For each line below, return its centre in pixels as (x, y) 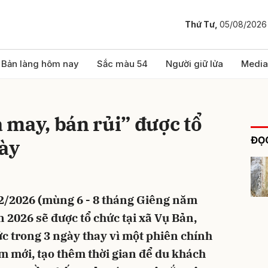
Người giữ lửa (194, 64)
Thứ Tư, (202, 25)
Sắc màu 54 (122, 64)
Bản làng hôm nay (40, 64)
